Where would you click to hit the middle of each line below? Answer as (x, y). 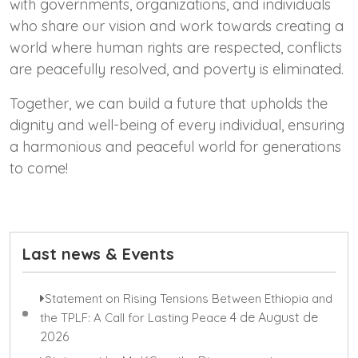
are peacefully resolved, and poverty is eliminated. (177, 69)
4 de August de (274, 317)
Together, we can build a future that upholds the (169, 103)
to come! (39, 168)
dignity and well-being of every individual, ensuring (177, 125)
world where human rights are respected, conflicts (176, 47)
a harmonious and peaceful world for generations (175, 146)
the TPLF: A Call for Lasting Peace (133, 317)
